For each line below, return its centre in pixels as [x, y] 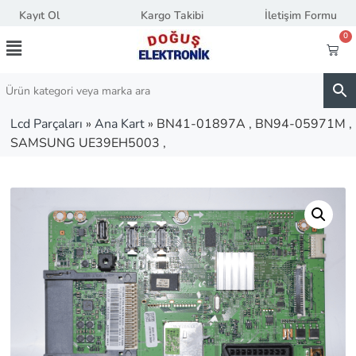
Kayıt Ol [39, 15]
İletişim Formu [300, 15]
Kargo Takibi [172, 15]
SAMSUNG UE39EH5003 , [88, 143]
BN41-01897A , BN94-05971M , [254, 124]
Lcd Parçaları [46, 124]
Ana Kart [120, 124]
